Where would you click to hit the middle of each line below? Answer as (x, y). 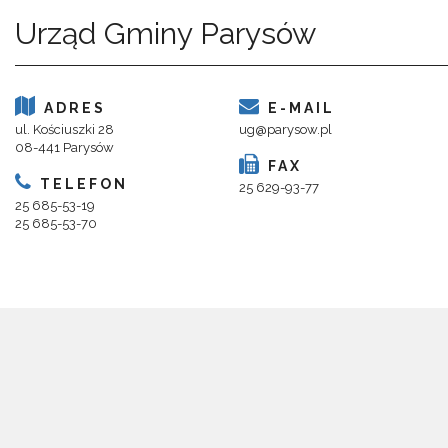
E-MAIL (298, 108)
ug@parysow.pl (285, 130)
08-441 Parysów (64, 148)
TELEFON (81, 184)
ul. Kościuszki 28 (64, 130)
